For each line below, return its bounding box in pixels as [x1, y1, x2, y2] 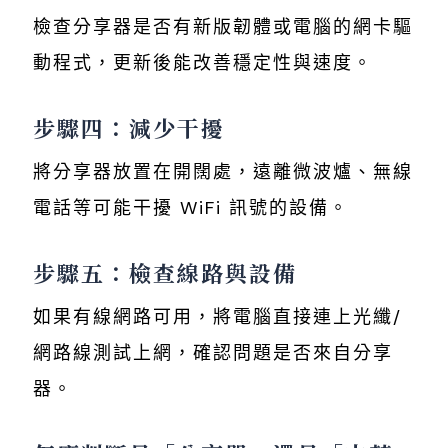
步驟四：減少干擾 [33, 111, 225, 143]
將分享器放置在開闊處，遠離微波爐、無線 [33, 159, 413, 184]
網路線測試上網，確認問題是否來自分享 [33, 340, 393, 365]
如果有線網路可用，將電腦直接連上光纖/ [33, 304, 402, 329]
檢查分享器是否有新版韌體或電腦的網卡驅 [33, 14, 413, 39]
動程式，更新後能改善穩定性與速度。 [33, 50, 373, 75]
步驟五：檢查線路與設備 [33, 256, 297, 288]
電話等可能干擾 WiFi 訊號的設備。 [33, 195, 349, 220]
